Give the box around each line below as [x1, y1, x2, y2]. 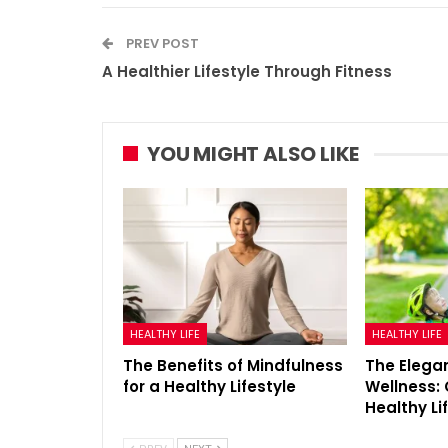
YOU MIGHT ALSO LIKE [147, 139, 360, 168]
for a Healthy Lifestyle [123, 375, 296, 397]
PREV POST [123, 33, 199, 53]
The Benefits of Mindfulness [123, 354, 343, 376]
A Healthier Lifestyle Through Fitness [102, 60, 392, 82]
